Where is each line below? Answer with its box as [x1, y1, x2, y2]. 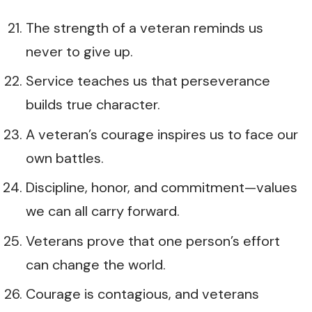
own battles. [26, 148, 104, 167]
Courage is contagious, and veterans [26, 285, 259, 303]
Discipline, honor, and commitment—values [26, 178, 297, 196]
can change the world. [26, 255, 166, 274]
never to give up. [26, 42, 133, 61]
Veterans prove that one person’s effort [26, 231, 280, 250]
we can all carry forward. [26, 202, 180, 220]
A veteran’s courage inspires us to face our [26, 125, 298, 143]
